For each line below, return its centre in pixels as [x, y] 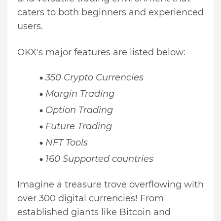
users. [30, 26]
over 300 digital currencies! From [91, 199]
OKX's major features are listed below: [101, 53]
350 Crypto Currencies [96, 78]
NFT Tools [68, 143]
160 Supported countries [99, 159]
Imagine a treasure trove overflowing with [110, 185]
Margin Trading [81, 94]
